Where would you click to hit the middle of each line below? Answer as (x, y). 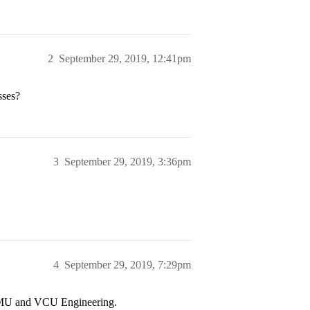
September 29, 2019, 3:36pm (128, 162)
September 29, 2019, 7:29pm (128, 265)
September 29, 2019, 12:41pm (125, 59)
